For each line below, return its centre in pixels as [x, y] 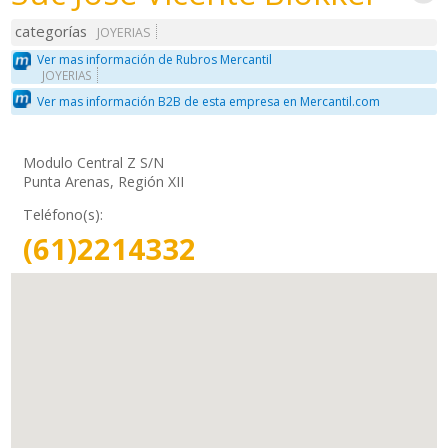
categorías [51, 31]
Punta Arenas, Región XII [104, 181]
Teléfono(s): [63, 214]
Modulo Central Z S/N [94, 162]
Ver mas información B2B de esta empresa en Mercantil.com [209, 102]
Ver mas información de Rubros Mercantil [155, 59]
